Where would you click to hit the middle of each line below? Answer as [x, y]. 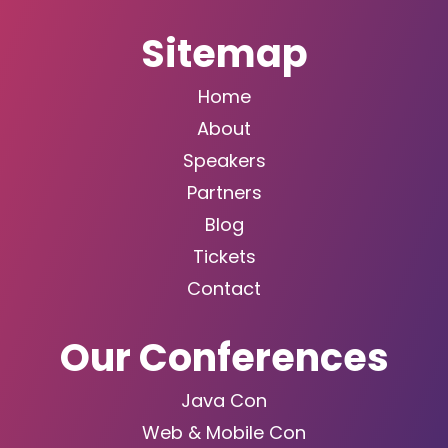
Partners [224, 193]
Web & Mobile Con [224, 433]
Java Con [224, 401]
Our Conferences [224, 358]
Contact [224, 289]
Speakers [224, 161]
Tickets [224, 257]
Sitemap [224, 54]
